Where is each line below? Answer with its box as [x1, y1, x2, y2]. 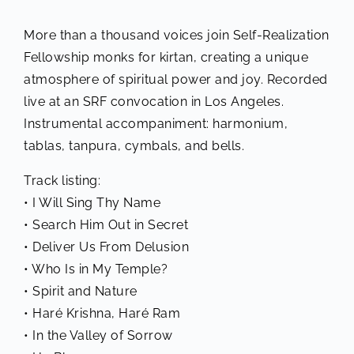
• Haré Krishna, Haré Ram [24, 305, 180, 321]
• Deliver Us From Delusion [24, 239, 189, 254]
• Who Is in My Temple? [24, 261, 168, 277]
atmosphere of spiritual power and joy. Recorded [24, 71, 328, 87]
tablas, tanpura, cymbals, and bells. [24, 137, 244, 153]
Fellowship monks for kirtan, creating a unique [24, 49, 308, 65]
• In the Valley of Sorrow [24, 327, 173, 343]
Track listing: [24, 172, 100, 188]
